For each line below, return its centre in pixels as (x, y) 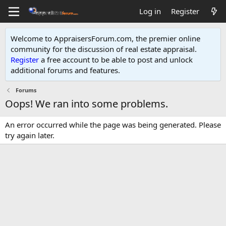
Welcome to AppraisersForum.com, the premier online (106, 38)
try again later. (30, 135)
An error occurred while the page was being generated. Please (113, 125)
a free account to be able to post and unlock (116, 60)
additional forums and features (64, 70)
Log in (150, 11)
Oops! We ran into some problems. (87, 104)
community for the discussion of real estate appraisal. (104, 49)
